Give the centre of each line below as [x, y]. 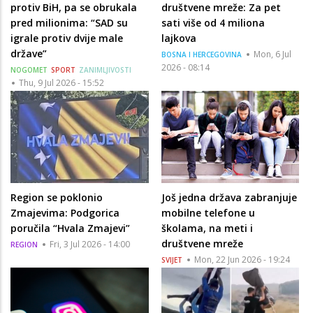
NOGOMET [29, 70]
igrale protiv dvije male [67, 38]
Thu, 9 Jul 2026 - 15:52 [61, 82]
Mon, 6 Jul [272, 54]
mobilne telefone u [208, 213]
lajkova [179, 38]
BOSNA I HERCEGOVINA [201, 54]
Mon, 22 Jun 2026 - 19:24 [242, 260]
